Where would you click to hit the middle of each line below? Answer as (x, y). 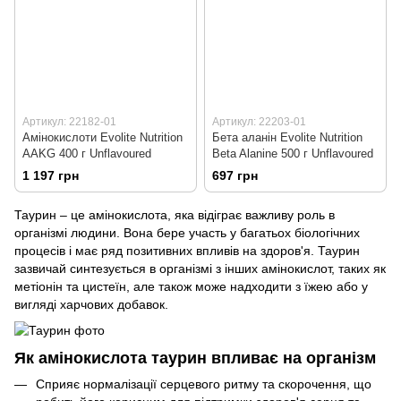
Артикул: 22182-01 (69, 122)
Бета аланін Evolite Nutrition (287, 138)
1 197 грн (51, 176)
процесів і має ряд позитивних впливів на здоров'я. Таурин (187, 251)
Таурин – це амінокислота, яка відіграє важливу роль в (175, 215)
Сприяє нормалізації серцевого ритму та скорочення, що (204, 384)
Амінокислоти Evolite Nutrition (102, 138)
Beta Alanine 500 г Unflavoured (293, 154)
